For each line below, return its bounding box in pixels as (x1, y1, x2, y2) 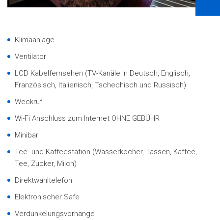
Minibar (15, 130, 38, 139)
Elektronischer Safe (15, 192, 80, 201)
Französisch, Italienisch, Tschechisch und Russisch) (15, 80, 186, 89)
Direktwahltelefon (15, 175, 72, 185)
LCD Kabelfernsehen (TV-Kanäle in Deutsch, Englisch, (15, 68, 190, 78)
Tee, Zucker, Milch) (15, 159, 77, 168)
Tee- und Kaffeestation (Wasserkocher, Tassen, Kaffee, (15, 147, 197, 156)
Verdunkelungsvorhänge (15, 209, 95, 218)
